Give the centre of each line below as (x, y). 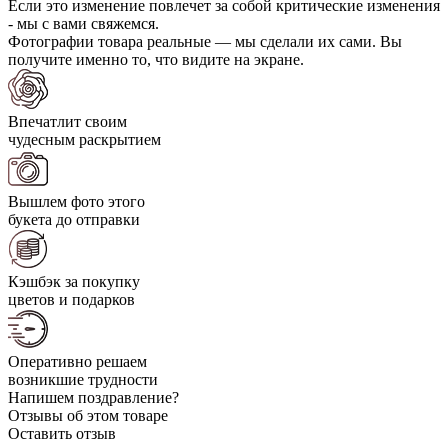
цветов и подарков (71, 299)
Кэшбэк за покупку (74, 281)
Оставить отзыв (62, 433)
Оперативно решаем (77, 361)
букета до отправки (74, 219)
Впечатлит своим (67, 121)
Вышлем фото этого (76, 201)
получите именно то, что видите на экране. (156, 59)
